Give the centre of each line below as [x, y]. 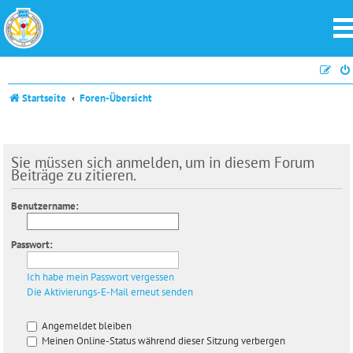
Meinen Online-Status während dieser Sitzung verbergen [162, 340]
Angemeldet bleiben [85, 325]
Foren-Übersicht [116, 98]
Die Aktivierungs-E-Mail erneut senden [110, 292]
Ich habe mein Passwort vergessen [100, 277]
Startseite [44, 98]
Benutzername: [45, 206]
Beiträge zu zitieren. [74, 174]
